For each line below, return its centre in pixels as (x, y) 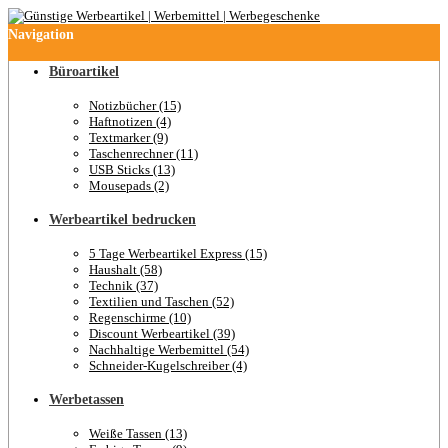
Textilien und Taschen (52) (161, 301)
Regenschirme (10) (140, 317)
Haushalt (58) (125, 269)
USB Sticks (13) (132, 169)
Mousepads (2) (129, 185)
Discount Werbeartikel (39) (162, 333)
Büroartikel (84, 71)
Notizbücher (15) (135, 105)
